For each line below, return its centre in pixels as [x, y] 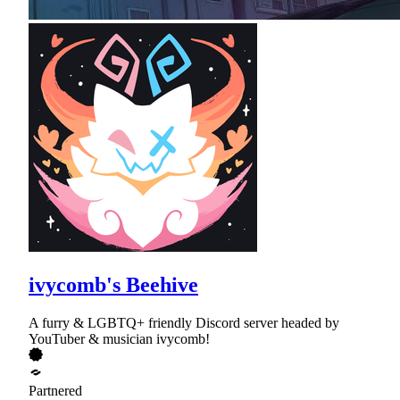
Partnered [55, 390]
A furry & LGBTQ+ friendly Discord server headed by [184, 322]
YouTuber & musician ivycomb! [119, 338]
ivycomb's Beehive [113, 284]
